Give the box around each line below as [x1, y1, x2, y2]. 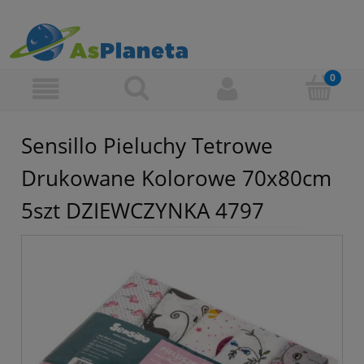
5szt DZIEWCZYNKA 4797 [21, 196, 264, 226]
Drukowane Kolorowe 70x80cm [21, 163, 331, 193]
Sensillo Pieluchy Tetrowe [21, 131, 273, 161]
